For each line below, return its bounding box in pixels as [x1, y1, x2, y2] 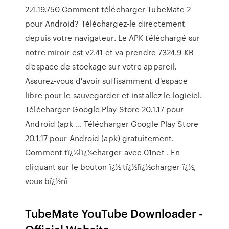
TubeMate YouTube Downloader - [25, 205, 203, 221]
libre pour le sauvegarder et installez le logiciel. [25, 89, 202, 101]
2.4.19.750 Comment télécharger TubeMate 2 [25, 4, 191, 15]
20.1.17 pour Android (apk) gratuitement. [25, 132, 174, 144]
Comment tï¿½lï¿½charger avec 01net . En [25, 147, 180, 158]
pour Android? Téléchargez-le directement [25, 18, 186, 29]
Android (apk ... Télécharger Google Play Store [25, 118, 198, 129]
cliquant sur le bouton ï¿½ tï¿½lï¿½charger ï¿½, [25, 161, 196, 172]
